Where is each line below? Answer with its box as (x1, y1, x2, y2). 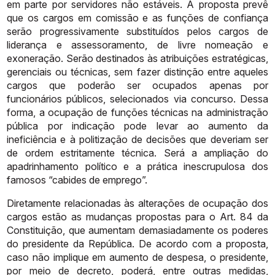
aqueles (233, 65, 268, 78)
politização (79, 133, 128, 145)
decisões (146, 133, 187, 145)
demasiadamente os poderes (138, 223, 268, 236)
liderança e (7, 38, 62, 51)
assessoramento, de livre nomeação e (71, 38, 268, 51)
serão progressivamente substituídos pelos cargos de (7, 25, 268, 37)
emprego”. (103, 173, 148, 186)
